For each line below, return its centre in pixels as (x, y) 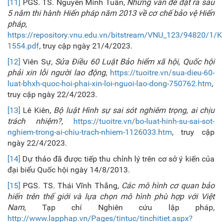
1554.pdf (23, 46)
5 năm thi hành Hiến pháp (54, 13)
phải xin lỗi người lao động (56, 73)
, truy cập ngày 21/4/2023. (86, 46)
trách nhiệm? (34, 121)
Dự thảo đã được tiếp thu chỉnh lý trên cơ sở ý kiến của (117, 159)
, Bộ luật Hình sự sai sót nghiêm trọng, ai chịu (132, 110)
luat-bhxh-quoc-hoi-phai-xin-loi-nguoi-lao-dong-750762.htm (110, 83)
